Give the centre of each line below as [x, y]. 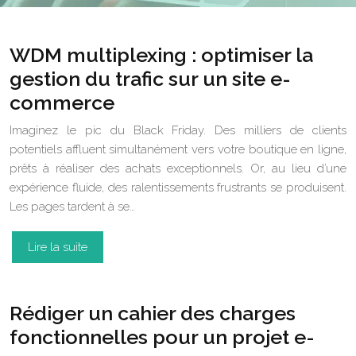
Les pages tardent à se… [72, 207]
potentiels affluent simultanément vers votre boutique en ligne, [178, 149]
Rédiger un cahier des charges [153, 313]
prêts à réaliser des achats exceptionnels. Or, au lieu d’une [178, 168]
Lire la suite [58, 247]
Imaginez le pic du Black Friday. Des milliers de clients [178, 130]
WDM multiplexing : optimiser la [161, 55]
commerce [62, 103]
